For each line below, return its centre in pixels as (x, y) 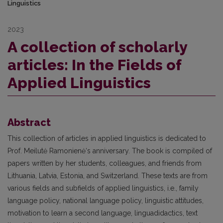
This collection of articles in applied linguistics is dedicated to (107, 139)
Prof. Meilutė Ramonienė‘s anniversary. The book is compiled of (110, 151)
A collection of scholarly (97, 47)
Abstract (29, 123)
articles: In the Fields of (94, 65)
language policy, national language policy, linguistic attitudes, (106, 201)
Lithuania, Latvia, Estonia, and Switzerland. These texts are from (108, 176)
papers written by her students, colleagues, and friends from (105, 164)
